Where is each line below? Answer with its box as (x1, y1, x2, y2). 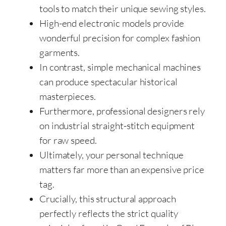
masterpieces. (39, 90, 96, 102)
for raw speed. (39, 134, 97, 146)
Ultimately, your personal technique (39, 148, 184, 161)
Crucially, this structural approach (39, 192, 176, 205)
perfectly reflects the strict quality (39, 207, 179, 219)
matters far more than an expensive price (39, 163, 204, 176)
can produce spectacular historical (39, 75, 178, 88)
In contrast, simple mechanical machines (39, 61, 201, 73)
